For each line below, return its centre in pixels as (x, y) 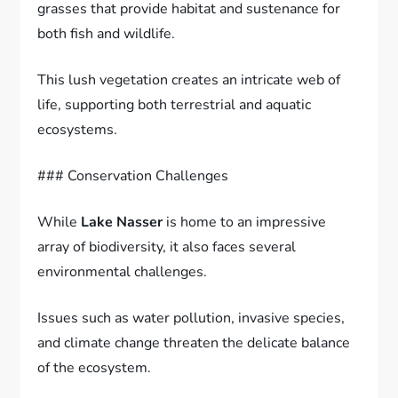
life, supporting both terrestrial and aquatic (175, 104)
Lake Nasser (122, 222)
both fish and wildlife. (107, 33)
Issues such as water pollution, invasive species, (191, 318)
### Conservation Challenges (133, 175)
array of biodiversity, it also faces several (167, 247)
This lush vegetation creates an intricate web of (189, 80)
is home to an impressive (245, 222)
